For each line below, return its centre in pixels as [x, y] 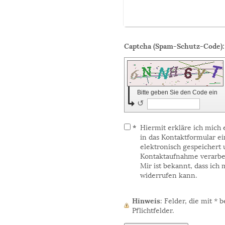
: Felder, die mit [189, 200]
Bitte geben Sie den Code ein [178, 93]
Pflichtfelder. [153, 210]
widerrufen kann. [169, 175]
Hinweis [146, 200]
